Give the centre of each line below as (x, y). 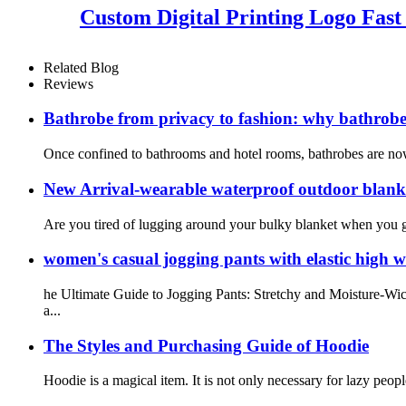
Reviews (68, 83)
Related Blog (81, 67)
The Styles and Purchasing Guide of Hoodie (206, 345)
